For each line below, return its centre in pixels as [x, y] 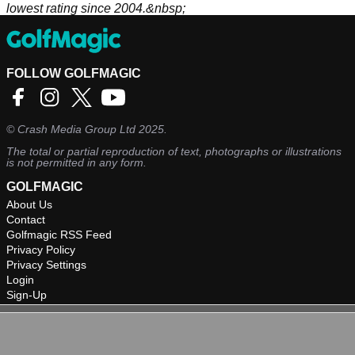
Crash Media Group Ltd [76, 130]
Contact [26, 220]
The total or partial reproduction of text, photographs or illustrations [174, 152]
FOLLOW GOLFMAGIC [74, 74]
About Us [29, 205]
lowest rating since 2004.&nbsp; [96, 9]
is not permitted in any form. [76, 163]
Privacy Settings [46, 265]
